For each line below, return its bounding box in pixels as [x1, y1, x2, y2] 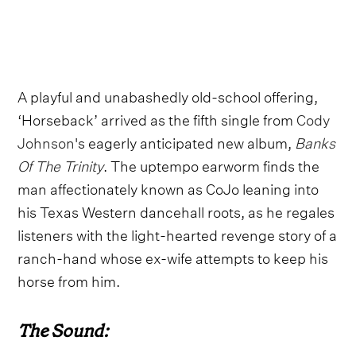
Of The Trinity [17, 152, 104, 176]
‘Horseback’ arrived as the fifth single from [17, 106, 297, 130]
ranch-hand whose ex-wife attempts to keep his [17, 244, 329, 268]
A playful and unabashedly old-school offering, [17, 83, 319, 106]
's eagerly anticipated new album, [75, 129, 296, 153]
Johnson [17, 129, 75, 153]
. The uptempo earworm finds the [103, 152, 320, 176]
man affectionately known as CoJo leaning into [17, 175, 319, 199]
